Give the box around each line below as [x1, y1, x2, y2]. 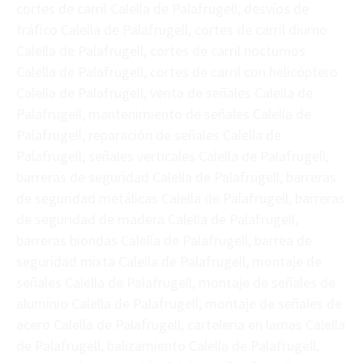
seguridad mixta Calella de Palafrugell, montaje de [16, 252, 322, 271]
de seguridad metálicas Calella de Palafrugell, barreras [16, 189, 345, 208]
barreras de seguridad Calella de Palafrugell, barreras [16, 168, 336, 187]
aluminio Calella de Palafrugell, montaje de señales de [16, 294, 342, 314]
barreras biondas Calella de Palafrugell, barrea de [16, 231, 312, 250]
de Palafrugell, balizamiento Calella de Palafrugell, [16, 336, 319, 356]
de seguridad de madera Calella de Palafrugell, [16, 210, 298, 229]
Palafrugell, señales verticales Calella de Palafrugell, [16, 147, 329, 166]
